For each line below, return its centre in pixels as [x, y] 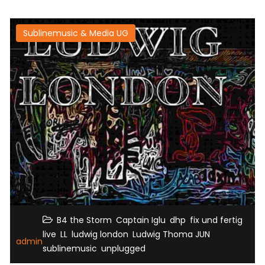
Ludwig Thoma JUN [171, 234]
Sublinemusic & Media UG [76, 33]
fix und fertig [216, 220]
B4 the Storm [84, 220]
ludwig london [100, 234]
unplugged [123, 248]
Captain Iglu [141, 220]
